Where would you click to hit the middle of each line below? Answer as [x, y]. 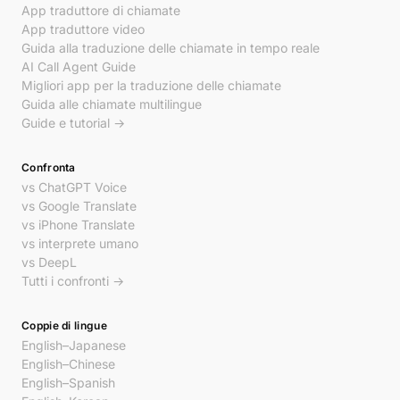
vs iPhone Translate [78, 225]
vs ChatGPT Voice [74, 187]
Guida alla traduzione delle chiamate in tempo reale [171, 48]
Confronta [49, 167]
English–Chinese [68, 364]
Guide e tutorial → [73, 123]
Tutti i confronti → [73, 281]
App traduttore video [83, 29]
